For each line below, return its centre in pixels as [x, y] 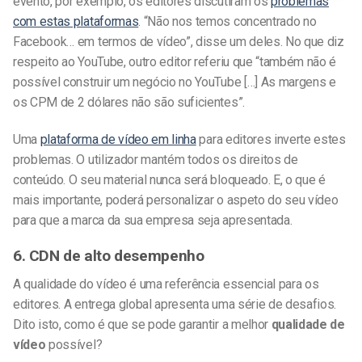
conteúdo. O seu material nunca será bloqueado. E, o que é [169, 179]
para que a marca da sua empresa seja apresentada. [153, 220]
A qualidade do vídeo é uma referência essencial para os [166, 284]
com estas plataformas [76, 21]
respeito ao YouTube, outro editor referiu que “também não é [175, 61]
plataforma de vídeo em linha [118, 139]
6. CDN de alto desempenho [109, 256]
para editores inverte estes [271, 139]
